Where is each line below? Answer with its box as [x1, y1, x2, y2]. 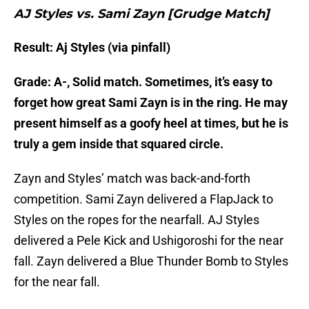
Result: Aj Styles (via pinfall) [14, 40, 170, 55]
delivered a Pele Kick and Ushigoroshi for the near [14, 233, 283, 248]
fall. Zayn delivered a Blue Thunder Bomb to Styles [14, 254, 288, 269]
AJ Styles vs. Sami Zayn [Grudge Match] [14, 6, 270, 22]
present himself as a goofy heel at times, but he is [14, 116, 288, 131]
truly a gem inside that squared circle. [14, 137, 223, 152]
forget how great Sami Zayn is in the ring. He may [14, 95, 288, 110]
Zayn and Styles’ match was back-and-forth [14, 171, 250, 186]
